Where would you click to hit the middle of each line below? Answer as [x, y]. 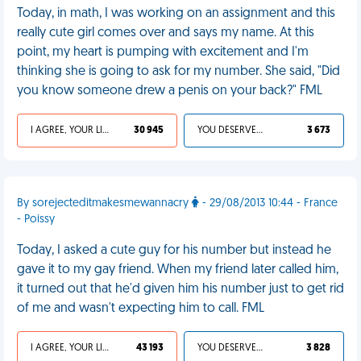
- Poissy [36, 220]
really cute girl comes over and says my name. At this [166, 33]
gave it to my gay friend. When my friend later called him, [178, 270]
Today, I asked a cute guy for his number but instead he [174, 251]
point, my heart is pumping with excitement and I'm [163, 52]
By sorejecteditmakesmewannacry [104, 203]
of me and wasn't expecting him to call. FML [141, 309]
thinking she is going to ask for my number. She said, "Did [178, 72]
